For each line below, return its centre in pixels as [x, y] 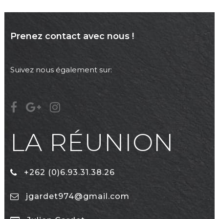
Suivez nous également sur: [61, 70]
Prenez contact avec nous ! [72, 36]
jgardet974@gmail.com [77, 197]
